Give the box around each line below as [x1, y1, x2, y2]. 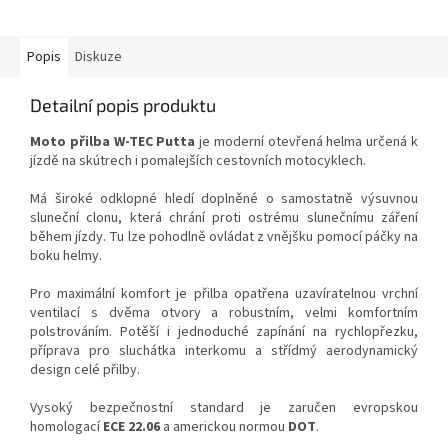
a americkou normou [160, 417, 288, 438]
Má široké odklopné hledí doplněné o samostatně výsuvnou [30, 189, 418, 210]
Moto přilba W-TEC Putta [30, 132, 196, 153]
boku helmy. [30, 246, 102, 267]
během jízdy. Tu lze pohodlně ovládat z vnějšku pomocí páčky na [30, 227, 418, 248]
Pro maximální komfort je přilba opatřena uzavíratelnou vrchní [30, 284, 418, 305]
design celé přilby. [30, 360, 140, 381]
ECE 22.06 [103, 417, 160, 438]
